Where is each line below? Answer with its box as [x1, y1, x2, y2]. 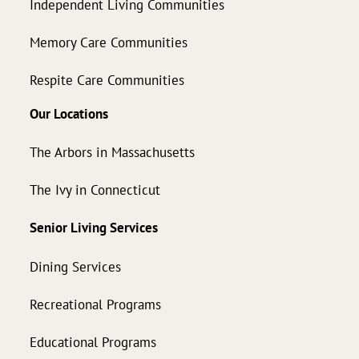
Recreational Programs [30, 295, 161, 313]
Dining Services [30, 257, 121, 275]
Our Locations [30, 104, 108, 123]
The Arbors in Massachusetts [30, 143, 195, 161]
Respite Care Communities [30, 71, 184, 88]
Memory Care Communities [30, 33, 188, 50]
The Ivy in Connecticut [30, 181, 160, 199]
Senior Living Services [30, 219, 158, 237]
